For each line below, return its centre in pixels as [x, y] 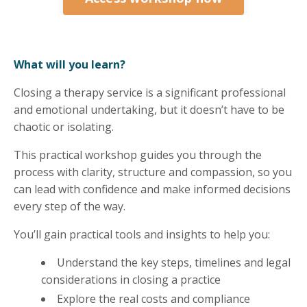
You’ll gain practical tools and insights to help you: [142, 235]
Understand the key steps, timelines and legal [174, 263]
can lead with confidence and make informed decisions [152, 189]
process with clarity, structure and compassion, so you [153, 172]
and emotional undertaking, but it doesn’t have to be [149, 110]
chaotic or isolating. [65, 127]
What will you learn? [70, 65]
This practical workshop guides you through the [138, 155]
